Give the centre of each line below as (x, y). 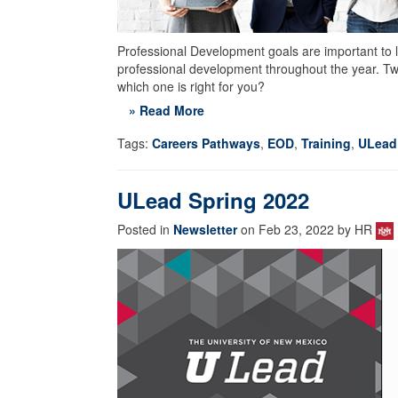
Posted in (145, 230)
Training (326, 143)
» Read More (167, 111)
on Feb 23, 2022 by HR (306, 230)
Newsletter (205, 230)
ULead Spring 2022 (213, 200)
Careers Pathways (206, 143)
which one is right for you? (191, 87)
